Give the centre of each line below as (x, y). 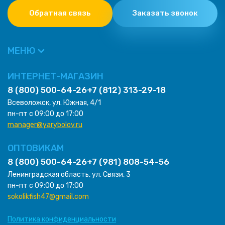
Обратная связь (60, 13)
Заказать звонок (165, 13)
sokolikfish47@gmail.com (48, 197)
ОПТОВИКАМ (36, 148)
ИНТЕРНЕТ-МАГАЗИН (55, 76)
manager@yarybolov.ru (45, 125)
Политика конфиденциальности (62, 219)
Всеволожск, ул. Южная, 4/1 (54, 103)
